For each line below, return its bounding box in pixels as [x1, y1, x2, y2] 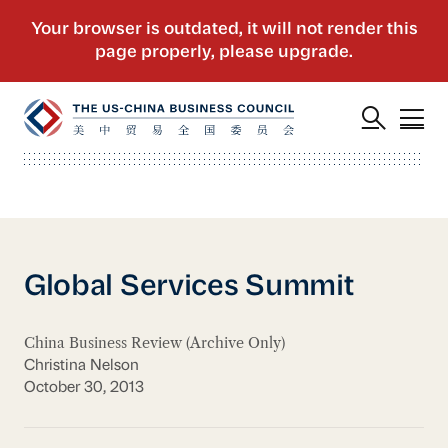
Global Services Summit [23, 272, 354, 302]
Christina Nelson [23, 357, 139, 374]
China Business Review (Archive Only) [23, 334, 285, 353]
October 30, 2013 [23, 379, 144, 396]
